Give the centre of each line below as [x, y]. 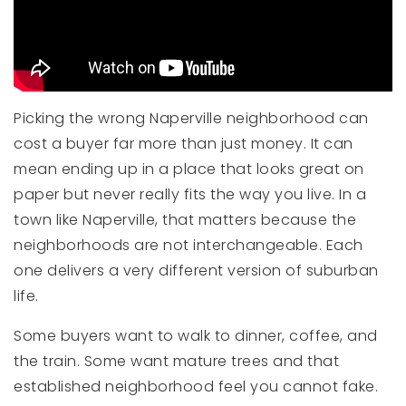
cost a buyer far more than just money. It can [184, 144]
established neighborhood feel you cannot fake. [196, 387]
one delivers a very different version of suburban [196, 271]
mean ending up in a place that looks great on [189, 169]
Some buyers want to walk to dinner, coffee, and [196, 336]
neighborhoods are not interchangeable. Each [188, 245]
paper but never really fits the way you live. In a [190, 194]
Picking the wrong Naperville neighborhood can [191, 118]
